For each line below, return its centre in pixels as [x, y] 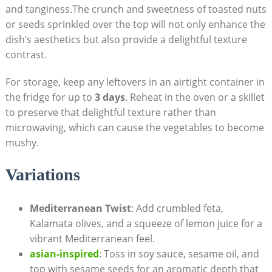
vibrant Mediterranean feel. [92, 239]
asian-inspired [64, 254]
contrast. [26, 55]
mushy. [22, 143]
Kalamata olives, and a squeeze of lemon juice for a [146, 224]
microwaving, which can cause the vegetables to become [134, 128]
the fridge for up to [50, 97]
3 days [110, 97]
